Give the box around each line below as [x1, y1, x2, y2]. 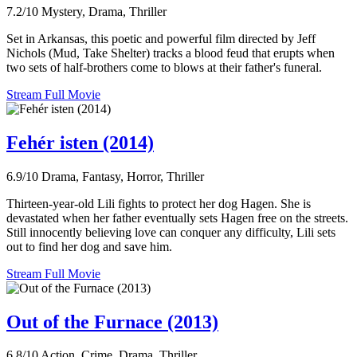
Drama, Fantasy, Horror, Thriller [41, 169, 204, 183]
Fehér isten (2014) [6, 131, 154, 153]
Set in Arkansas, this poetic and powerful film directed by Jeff [6, 31, 316, 45]
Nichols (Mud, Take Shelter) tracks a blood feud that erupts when [6, 45, 335, 60]
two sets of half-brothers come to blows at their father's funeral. [6, 60, 322, 74]
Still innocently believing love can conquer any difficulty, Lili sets [6, 225, 335, 239]
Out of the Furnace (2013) [6, 311, 218, 332]
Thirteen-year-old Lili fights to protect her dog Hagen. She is [6, 196, 311, 210]
